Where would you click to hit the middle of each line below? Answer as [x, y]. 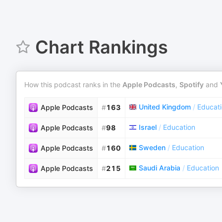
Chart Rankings [101, 47]
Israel [148, 127]
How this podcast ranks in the [73, 84]
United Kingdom [165, 107]
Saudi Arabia [160, 168]
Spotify [192, 84]
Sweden [152, 147]
